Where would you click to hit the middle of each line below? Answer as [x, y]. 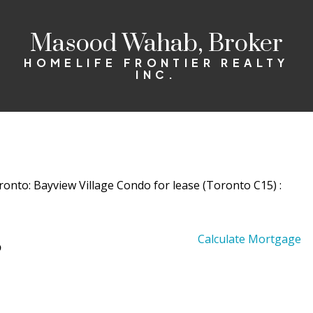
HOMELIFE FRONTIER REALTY [156, 62]
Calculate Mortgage [249, 239]
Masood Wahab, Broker [156, 44]
